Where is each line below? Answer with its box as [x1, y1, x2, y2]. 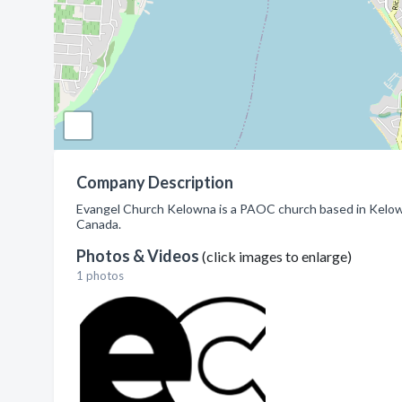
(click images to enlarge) [202, 248, 352, 265]
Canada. [76, 216, 121, 232]
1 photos [76, 268, 124, 283]
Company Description [76, 172, 233, 192]
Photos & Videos [76, 246, 202, 266]
